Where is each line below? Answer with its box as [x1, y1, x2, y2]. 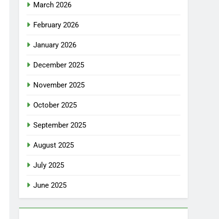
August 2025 [33, 141, 74, 150]
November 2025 [33, 81, 85, 89]
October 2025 [33, 101, 77, 109]
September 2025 [33, 121, 87, 130]
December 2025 [33, 61, 85, 69]
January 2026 [33, 41, 77, 49]
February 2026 [33, 21, 79, 29]
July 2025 [33, 161, 65, 170]
